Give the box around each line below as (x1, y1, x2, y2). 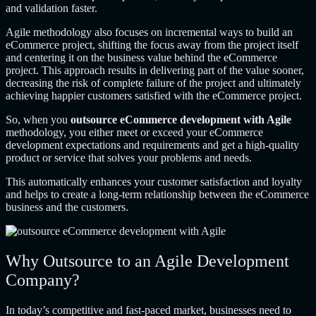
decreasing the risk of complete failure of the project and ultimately (6, 77, 301, 90)
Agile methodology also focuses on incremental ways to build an (6, 26, 293, 39)
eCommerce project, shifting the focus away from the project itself (6, 39, 298, 51)
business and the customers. (6, 201, 128, 214)
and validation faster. (6, 2, 97, 15)
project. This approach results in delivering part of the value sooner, (6, 64, 304, 77)
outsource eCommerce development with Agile (71, 114, 291, 126)
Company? (6, 270, 80, 289)
